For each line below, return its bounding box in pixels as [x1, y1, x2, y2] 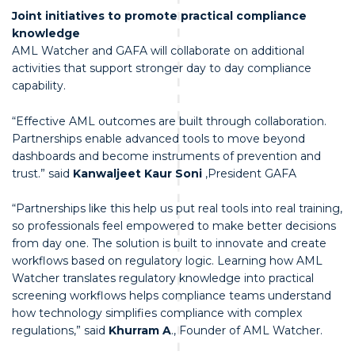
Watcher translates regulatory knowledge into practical [12, 270, 314, 285]
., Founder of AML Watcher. [171, 323, 323, 338]
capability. [12, 78, 66, 94]
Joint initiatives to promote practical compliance [12, 9, 307, 24]
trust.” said [12, 166, 73, 181]
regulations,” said [12, 323, 109, 338]
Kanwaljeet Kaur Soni [73, 166, 202, 181]
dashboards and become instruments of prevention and [12, 148, 321, 163]
